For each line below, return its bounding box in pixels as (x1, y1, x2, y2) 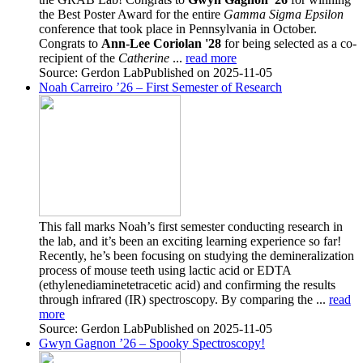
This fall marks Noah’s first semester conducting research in (39, 219, 343, 233)
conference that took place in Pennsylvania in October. (39, 21, 317, 36)
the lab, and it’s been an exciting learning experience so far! (39, 233, 341, 248)
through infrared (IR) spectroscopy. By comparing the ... (39, 292, 329, 306)
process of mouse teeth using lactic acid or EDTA (39, 263, 291, 277)
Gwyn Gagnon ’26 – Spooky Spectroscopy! (39, 335, 265, 350)
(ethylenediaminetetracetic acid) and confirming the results (39, 277, 335, 292)
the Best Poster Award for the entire (39, 6, 224, 21)
